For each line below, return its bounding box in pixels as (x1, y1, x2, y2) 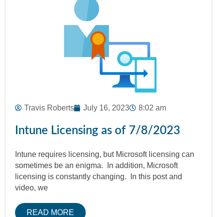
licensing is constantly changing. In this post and (15, 172, 182, 181)
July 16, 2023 (83, 104, 129, 112)
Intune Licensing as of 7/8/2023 (15, 125, 180, 137)
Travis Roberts (24, 104, 74, 112)
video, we (15, 184, 48, 192)
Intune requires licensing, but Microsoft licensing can (15, 150, 194, 159)
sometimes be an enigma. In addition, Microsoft (15, 161, 178, 170)
